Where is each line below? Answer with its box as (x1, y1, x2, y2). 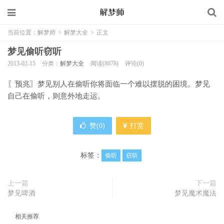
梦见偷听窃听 (7, 46, 61, 56)
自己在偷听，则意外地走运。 (7, 92, 105, 100)
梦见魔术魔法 (174, 189, 216, 197)
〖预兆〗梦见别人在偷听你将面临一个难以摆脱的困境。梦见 (7, 80, 210, 88)
